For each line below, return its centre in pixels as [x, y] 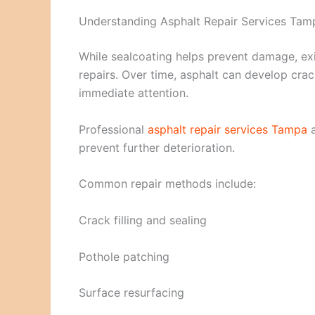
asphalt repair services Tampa [227, 129]
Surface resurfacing [131, 293]
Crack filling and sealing [143, 220]
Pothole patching [124, 256]
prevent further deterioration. [157, 147]
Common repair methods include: [167, 184]
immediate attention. [134, 93]
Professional [113, 129]
